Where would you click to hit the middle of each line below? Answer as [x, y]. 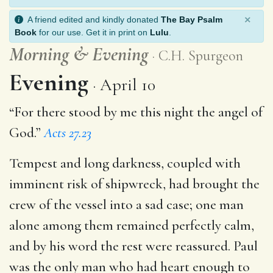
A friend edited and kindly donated [92, 19]
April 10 [128, 84]
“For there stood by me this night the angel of [136, 112]
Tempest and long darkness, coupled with [125, 163]
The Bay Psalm [192, 19]
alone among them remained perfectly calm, [132, 225]
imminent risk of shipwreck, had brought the [134, 184]
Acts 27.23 [68, 133]
